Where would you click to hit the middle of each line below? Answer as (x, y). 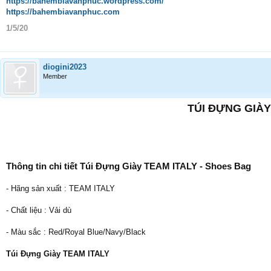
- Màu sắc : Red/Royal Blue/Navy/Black (76, 232)
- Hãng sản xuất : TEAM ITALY (60, 188)
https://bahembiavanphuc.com (63, 12)
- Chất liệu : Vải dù (39, 210)
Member (55, 76)
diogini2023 (65, 67)
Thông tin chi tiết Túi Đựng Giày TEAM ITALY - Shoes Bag (129, 166)
